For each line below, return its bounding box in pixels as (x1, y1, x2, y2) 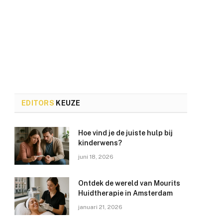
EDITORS (21, 99, 54, 107)
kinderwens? (78, 138, 122, 147)
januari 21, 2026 (78, 203, 123, 211)
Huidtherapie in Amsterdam (78, 189, 173, 197)
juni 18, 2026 (78, 153, 114, 160)
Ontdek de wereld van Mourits (78, 179, 181, 187)
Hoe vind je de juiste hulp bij (78, 128, 173, 137)
